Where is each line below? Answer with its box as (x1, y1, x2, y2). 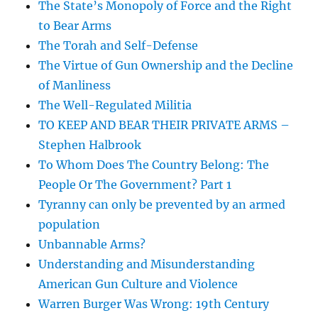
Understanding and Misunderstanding (38, 257, 256, 272)
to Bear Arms (38, 18, 112, 33)
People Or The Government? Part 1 (38, 177, 232, 192)
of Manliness (38, 78, 111, 93)
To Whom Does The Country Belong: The (38, 158, 270, 172)
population (38, 217, 101, 232)
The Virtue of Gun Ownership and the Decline (38, 58, 294, 73)
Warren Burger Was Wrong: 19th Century (38, 297, 270, 312)
